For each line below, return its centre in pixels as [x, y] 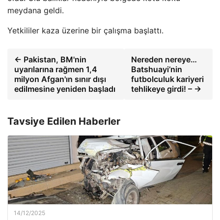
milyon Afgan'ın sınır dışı [60, 79]
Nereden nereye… [164, 59]
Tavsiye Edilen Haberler [64, 121]
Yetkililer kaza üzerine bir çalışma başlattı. [85, 30]
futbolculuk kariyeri [167, 79]
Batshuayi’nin [156, 69]
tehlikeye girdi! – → [166, 89]
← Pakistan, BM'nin [50, 59]
